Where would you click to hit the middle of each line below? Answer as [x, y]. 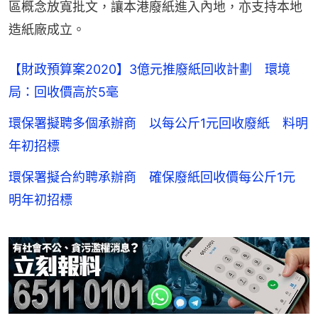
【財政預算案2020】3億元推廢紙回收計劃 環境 [149, 70]
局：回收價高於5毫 [64, 92]
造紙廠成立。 [47, 30]
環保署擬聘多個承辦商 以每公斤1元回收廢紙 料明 [158, 124]
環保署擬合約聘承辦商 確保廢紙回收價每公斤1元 [158, 177]
